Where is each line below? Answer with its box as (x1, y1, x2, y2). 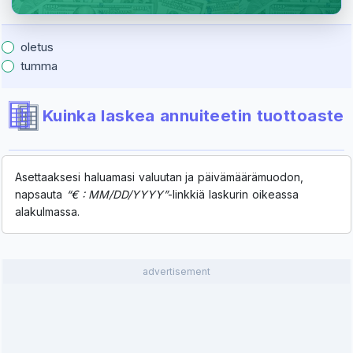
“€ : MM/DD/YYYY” (65, 187, 169, 201)
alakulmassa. (15, 204, 80, 218)
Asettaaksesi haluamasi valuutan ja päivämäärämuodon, (15, 169, 304, 184)
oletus (20, 39, 54, 54)
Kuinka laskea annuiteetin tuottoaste (42, 105, 344, 125)
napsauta (15, 187, 66, 201)
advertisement (143, 265, 210, 277)
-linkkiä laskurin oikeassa (168, 187, 299, 201)
